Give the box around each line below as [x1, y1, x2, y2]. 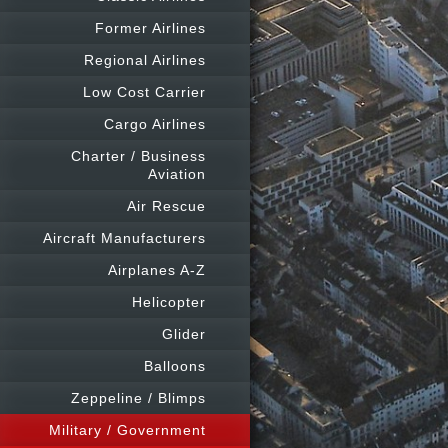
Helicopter [132, 294, 206, 310]
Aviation [148, 166, 206, 182]
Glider [162, 326, 206, 342]
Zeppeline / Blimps [71, 390, 206, 406]
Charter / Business [71, 148, 206, 164]
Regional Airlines [84, 52, 206, 68]
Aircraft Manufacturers [43, 230, 206, 246]
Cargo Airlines [104, 116, 206, 132]
